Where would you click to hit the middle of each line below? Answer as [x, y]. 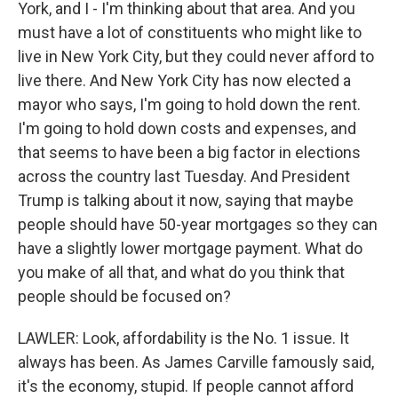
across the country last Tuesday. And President [184, 176]
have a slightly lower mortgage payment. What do [190, 248]
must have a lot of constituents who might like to [190, 32]
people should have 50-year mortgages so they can [198, 224]
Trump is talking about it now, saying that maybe [186, 200]
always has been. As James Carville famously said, [196, 362]
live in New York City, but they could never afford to [196, 56]
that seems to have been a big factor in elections [189, 152]
